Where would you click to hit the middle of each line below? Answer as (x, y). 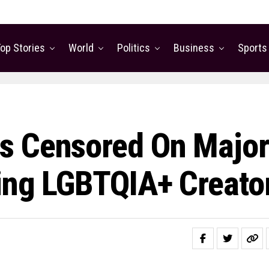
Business (194, 48)
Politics (134, 48)
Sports (252, 48)
